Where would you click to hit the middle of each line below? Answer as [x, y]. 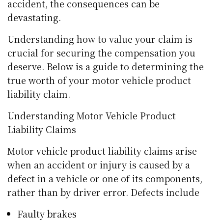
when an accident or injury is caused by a [99, 165]
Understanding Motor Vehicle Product [92, 116]
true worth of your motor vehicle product [99, 80]
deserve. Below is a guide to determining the [106, 67]
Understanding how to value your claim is [100, 39]
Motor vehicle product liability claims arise [102, 151]
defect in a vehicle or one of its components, [105, 179]
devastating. [34, 17]
